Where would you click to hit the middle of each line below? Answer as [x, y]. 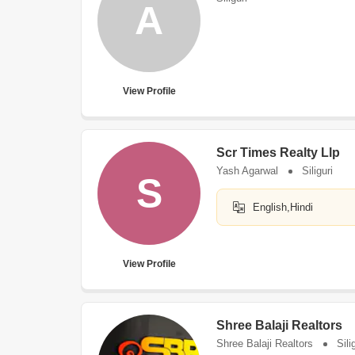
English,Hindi [283, 207]
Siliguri [317, 171]
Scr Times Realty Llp [278, 153]
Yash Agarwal [247, 171]
